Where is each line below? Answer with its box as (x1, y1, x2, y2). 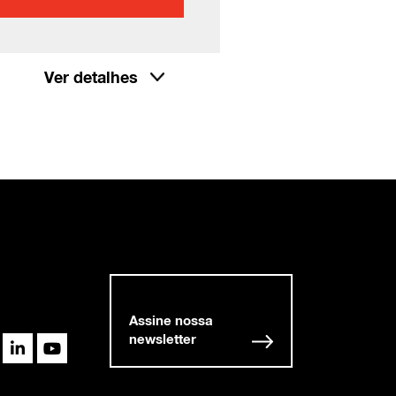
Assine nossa (128, 311, 213, 328)
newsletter (128, 330, 196, 346)
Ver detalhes (43, 67, 138, 88)
